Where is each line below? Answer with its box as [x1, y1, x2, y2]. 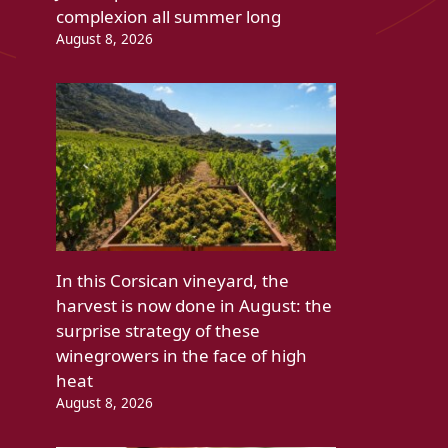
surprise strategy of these [56, 319, 260, 343]
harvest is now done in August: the [56, 294, 332, 318]
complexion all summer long [56, 5, 281, 29]
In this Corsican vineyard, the [56, 269, 289, 293]
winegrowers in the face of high [56, 344, 307, 368]
